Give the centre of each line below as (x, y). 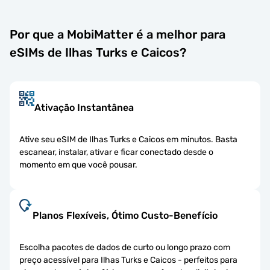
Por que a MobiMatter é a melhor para (118, 34)
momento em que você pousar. (78, 165)
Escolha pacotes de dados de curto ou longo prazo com (125, 247)
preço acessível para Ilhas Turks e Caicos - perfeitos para (128, 260)
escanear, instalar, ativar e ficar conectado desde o (116, 152)
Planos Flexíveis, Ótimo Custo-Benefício (125, 215)
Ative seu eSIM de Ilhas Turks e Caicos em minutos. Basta (128, 139)
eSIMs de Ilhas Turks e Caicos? (98, 52)
